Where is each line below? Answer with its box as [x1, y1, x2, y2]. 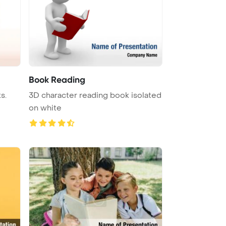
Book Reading [29, 74, 85, 85]
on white [29, 102, 62, 113]
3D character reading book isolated [29, 90, 161, 100]
